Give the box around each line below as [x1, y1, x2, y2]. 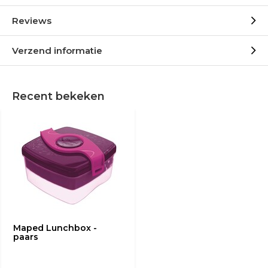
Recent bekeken [12, 90, 105, 103]
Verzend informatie [12, 45, 102, 56]
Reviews [12, 15, 51, 26]
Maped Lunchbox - [13, 223, 97, 233]
